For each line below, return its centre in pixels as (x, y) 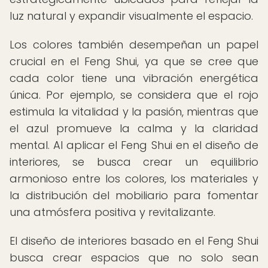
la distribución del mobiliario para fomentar (134, 195)
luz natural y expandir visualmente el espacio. (131, 16)
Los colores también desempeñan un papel (134, 45)
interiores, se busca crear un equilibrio (134, 162)
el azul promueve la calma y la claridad (134, 128)
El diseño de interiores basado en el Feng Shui (134, 241)
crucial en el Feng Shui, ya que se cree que (134, 61)
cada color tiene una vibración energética (134, 78)
